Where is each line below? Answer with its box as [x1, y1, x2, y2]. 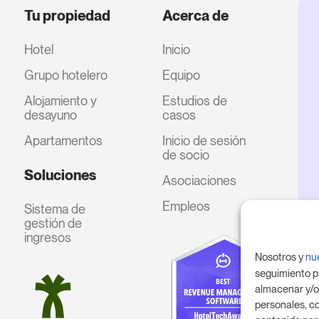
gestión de [24, 216, 83, 231]
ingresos [24, 230, 72, 246]
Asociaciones [162, 173, 236, 189]
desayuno [24, 108, 78, 123]
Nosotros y [255, 251, 306, 264]
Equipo [162, 68, 200, 83]
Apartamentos [24, 133, 103, 149]
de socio [162, 147, 209, 163]
